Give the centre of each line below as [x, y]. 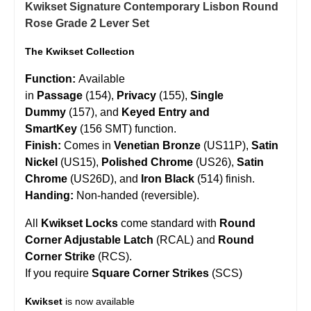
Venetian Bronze [157, 145]
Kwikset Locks [79, 223]
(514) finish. [225, 178]
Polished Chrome [147, 162]
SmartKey [51, 128]
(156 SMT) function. [127, 128]
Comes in [87, 145]
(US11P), [226, 145]
